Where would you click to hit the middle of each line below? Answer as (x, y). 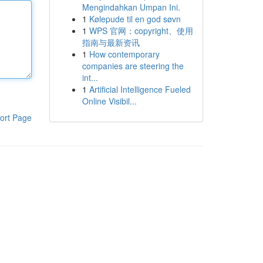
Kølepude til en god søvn (135, 19)
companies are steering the (133, 66)
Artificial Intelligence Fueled (140, 89)
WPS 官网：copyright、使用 (141, 31)
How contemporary (124, 54)
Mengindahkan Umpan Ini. (131, 7)
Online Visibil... (109, 101)
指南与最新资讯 (111, 42)
